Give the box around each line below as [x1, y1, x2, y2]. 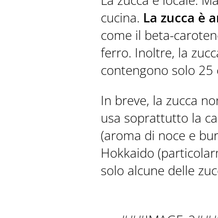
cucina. [101, 9, 143, 26]
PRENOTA [36, 76, 109, 94]
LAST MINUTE [128, 163, 190, 177]
